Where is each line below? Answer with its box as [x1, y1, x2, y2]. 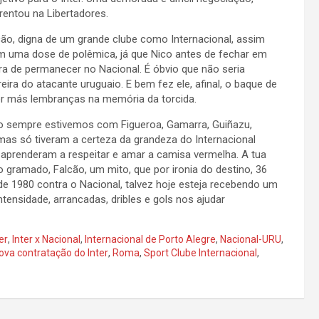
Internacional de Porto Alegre [85, 234, 216, 245]
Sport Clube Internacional [144, 247, 257, 258]
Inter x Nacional [12, 234, 80, 245]
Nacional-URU [220, 234, 281, 245]
